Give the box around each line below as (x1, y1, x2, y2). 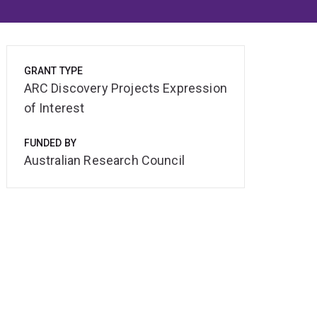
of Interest (23, 100, 85, 116)
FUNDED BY (23, 137, 77, 149)
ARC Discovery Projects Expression (23, 81, 227, 96)
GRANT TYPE (23, 65, 83, 77)
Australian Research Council (23, 153, 185, 168)
